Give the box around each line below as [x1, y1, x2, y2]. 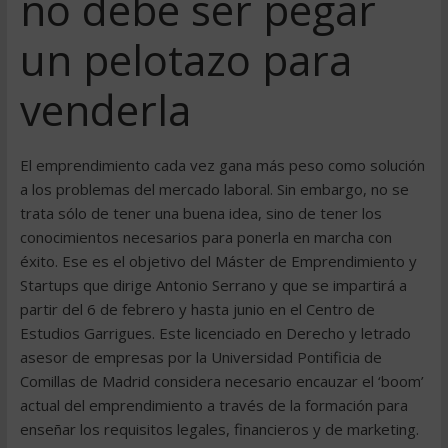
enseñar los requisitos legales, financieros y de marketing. [19, 419, 419, 439]
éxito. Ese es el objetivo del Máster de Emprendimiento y [19, 251, 417, 271]
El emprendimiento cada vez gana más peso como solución [19, 155, 425, 175]
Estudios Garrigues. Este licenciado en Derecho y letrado [19, 323, 411, 343]
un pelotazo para [19, 31, 352, 88]
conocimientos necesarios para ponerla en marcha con [19, 227, 392, 247]
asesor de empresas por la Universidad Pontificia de [19, 347, 382, 367]
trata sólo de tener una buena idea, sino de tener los [19, 203, 382, 223]
